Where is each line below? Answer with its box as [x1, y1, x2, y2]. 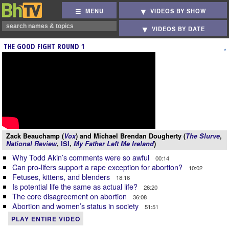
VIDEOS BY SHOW [150, 7, 207, 15]
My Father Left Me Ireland [74, 139, 154, 148]
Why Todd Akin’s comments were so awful [12, 152, 151, 163]
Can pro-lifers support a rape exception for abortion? [12, 162, 185, 172]
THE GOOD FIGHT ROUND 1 [4, 41, 85, 51]
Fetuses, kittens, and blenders [12, 171, 112, 182]
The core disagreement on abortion [12, 191, 129, 201]
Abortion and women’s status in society [12, 200, 141, 211]
